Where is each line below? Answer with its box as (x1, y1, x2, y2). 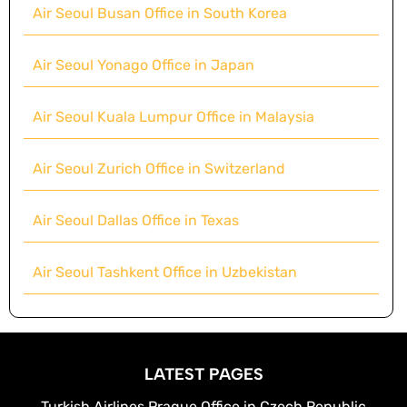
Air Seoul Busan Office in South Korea (33, 5, 287, 23)
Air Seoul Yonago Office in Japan (33, 56, 254, 74)
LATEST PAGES (144, 364, 263, 385)
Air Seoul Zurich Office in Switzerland (33, 160, 285, 178)
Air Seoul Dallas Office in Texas (33, 212, 239, 230)
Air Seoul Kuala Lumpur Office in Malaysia (33, 108, 314, 126)
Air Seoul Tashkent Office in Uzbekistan (33, 263, 297, 282)
